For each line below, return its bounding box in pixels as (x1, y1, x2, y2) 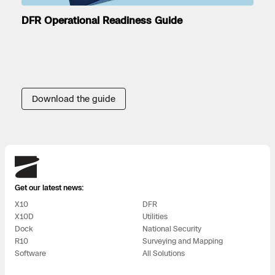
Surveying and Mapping (142, 236, 223, 246)
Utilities (142, 211, 168, 221)
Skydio (14, 155, 45, 168)
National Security (142, 223, 201, 233)
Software (15, 248, 46, 258)
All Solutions (142, 248, 185, 258)
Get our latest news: (15, 182, 84, 192)
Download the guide (32, 93, 115, 104)
